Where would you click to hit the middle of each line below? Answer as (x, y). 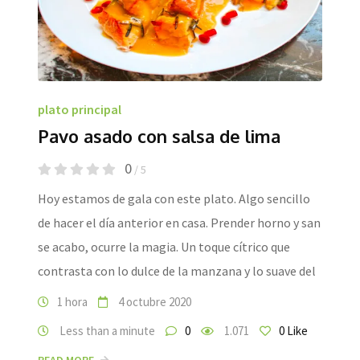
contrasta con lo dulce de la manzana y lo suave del (177, 271)
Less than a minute (106, 331)
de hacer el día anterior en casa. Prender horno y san (179, 223)
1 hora (72, 302)
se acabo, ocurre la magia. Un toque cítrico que (164, 247)
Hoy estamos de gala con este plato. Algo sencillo (174, 198)
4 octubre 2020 (153, 302)
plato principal (80, 109)
